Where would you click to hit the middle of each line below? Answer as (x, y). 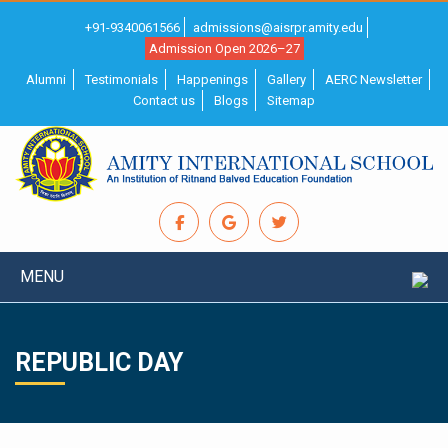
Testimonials (121, 79)
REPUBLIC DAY (99, 363)
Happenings (212, 79)
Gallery (286, 79)
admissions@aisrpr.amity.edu (277, 27)
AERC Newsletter (373, 79)
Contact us (164, 100)
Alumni (45, 79)
